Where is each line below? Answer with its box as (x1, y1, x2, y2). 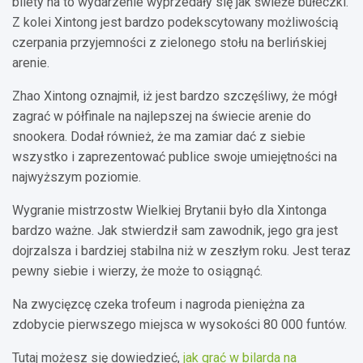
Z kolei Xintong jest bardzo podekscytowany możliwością (12, 14, 339, 30)
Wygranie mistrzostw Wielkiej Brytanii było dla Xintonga (12, 202, 327, 218)
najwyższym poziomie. (12, 169, 141, 185)
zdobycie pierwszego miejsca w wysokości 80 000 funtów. (12, 316, 347, 332)
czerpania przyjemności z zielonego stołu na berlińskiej (12, 34, 327, 50)
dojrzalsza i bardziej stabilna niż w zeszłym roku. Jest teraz (12, 242, 351, 258)
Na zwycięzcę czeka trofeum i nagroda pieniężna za (12, 296, 305, 312)
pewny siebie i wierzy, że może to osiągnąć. (12, 263, 263, 279)
